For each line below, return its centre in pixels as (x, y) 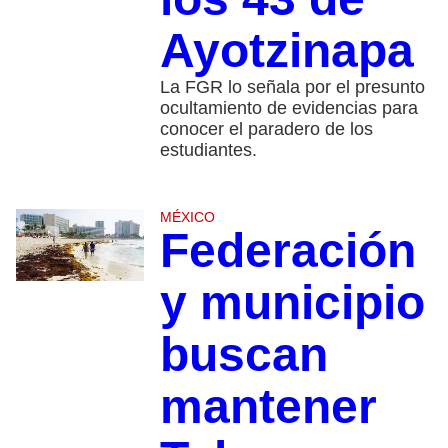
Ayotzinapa (293, 50)
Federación (287, 250)
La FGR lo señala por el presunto (292, 86)
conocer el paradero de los (266, 128)
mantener (268, 406)
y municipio (292, 302)
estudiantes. (208, 149)
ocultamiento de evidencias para (288, 107)
